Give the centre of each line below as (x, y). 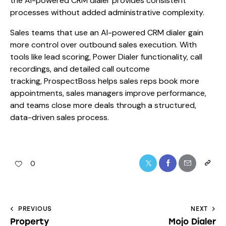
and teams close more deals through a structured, (103, 105)
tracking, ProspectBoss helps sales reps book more (105, 81)
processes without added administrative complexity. (107, 13)
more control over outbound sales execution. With (103, 45)
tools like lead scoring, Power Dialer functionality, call (106, 57)
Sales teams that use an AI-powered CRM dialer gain (107, 33)
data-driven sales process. (60, 118)
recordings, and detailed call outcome (80, 69)
